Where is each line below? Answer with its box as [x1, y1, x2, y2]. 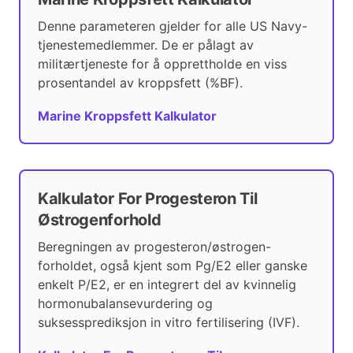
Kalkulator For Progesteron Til [38, 189, 258, 209]
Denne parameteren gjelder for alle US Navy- [38, 18, 307, 35]
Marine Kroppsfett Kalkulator [38, 108, 217, 124]
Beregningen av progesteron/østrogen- [38, 239, 271, 255]
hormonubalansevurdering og [38, 295, 213, 312]
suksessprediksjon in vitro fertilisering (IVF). [38, 314, 299, 331]
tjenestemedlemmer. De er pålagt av [38, 37, 254, 54]
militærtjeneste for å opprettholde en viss [38, 56, 287, 72]
